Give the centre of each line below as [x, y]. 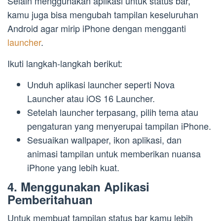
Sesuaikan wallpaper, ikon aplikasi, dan [104, 140]
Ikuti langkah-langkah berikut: [65, 63]
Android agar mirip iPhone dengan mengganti [97, 28]
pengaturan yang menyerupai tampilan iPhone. [119, 126]
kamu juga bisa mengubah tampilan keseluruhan [103, 15]
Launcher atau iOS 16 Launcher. [91, 98]
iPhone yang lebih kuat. [73, 167]
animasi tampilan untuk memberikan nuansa [114, 154]
